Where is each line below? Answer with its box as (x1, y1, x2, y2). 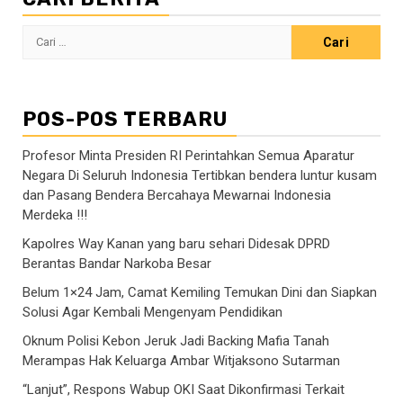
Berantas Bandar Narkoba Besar (22, 255, 211, 272)
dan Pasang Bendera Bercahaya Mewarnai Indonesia (22, 186, 331, 203)
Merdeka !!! (22, 206, 87, 223)
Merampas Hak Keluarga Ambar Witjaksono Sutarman (22, 352, 340, 369)
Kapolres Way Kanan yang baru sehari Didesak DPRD (22, 235, 330, 252)
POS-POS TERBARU (22, 106, 228, 131)
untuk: (22, 47, 63, 65)
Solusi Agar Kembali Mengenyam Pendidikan (22, 303, 282, 320)
